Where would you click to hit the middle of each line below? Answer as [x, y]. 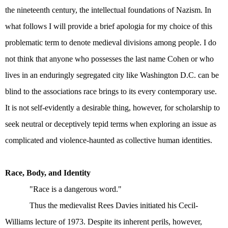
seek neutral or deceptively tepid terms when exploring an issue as [111, 124]
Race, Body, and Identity [48, 173]
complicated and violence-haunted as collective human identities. [109, 140]
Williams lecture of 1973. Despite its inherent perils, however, [104, 222]
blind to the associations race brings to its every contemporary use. [111, 91]
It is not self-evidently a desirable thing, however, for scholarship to [112, 108]
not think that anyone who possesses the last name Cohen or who [109, 59]
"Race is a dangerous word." [76, 189]
